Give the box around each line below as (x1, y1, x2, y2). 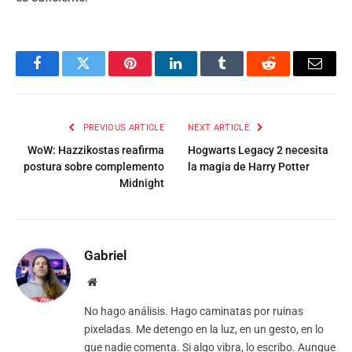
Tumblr (221, 68, 263, 82)
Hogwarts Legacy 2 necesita (188, 143, 328, 156)
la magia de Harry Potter (188, 159, 310, 173)
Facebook (35, 68, 91, 82)
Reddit (267, 68, 306, 82)
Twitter (82, 68, 123, 82)
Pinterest (128, 68, 178, 82)
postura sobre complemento (24, 159, 164, 173)
